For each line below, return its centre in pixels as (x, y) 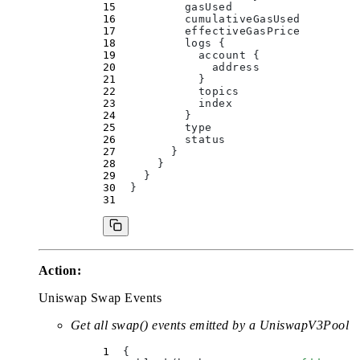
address (188, 67)
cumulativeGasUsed (208, 19)
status (171, 140)
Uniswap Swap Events (100, 298)
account (184, 55)
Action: (60, 271)
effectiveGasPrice (208, 31)
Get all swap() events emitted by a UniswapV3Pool (210, 325)
